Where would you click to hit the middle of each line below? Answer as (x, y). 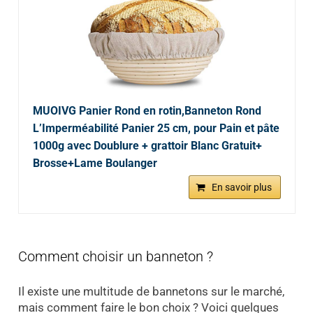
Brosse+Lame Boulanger (95, 163)
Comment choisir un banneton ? (115, 256)
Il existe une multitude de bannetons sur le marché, (151, 292)
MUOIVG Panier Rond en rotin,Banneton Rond (147, 110)
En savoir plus (241, 187)
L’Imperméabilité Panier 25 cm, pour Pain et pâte (156, 128)
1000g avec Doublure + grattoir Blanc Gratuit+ (147, 145)
